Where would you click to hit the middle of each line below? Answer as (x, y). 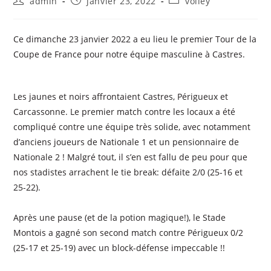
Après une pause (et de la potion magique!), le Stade (120, 217)
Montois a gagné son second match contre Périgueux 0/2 (129, 232)
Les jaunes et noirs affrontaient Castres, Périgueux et (121, 96)
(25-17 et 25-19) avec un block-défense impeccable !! (121, 247)
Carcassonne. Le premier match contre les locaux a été (125, 111)
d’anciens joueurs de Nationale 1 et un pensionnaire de (126, 142)
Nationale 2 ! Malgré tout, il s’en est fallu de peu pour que (131, 157)
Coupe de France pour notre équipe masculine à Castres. (129, 54)
